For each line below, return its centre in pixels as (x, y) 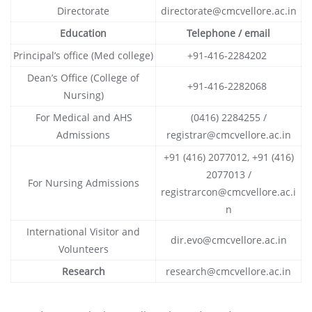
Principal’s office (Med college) (83, 56)
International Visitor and (83, 232)
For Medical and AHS (84, 118)
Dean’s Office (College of (83, 78)
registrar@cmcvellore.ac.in (228, 135)
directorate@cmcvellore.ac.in (228, 11)
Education (83, 33)
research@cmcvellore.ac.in (228, 272)
